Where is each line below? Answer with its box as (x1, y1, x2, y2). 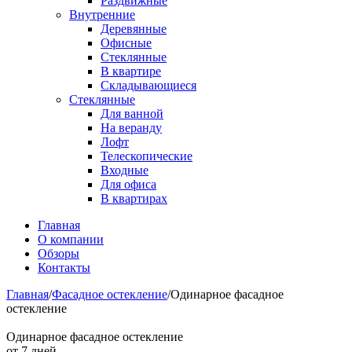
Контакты (38, 261, 90, 274)
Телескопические (101, 149, 192, 163)
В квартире (101, 64, 161, 78)
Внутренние (69, 8, 135, 21)
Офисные (101, 36, 152, 49)
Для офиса (101, 178, 156, 191)
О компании (38, 233, 104, 246)
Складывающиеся (101, 79, 196, 92)
